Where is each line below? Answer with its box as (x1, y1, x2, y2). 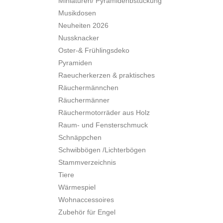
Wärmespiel (58, 183, 96, 191)
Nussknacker (58, 34, 99, 42)
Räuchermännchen (58, 84, 118, 92)
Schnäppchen (58, 133, 102, 141)
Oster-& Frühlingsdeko (58, 46, 129, 54)
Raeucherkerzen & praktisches (58, 71, 155, 79)
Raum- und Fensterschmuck (58, 121, 148, 129)
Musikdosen (58, 9, 96, 17)
